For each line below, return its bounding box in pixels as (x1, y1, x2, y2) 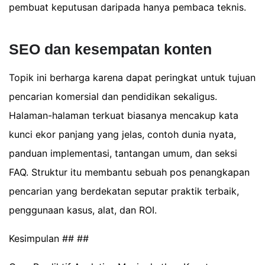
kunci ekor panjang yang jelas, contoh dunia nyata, (9, 128, 236, 141)
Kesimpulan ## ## (9, 232, 89, 245)
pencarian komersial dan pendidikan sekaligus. (9, 91, 217, 103)
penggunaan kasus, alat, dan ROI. (9, 204, 157, 216)
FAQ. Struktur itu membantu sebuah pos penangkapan (9, 166, 250, 179)
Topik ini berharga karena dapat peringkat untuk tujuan (9, 72, 256, 84)
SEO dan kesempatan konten (9, 41, 212, 58)
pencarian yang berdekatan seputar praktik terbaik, (9, 185, 239, 198)
